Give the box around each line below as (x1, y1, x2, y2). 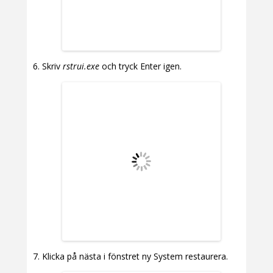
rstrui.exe (63, 60, 99, 73)
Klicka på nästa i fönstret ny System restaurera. (42, 250, 228, 262)
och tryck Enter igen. (99, 60, 182, 73)
